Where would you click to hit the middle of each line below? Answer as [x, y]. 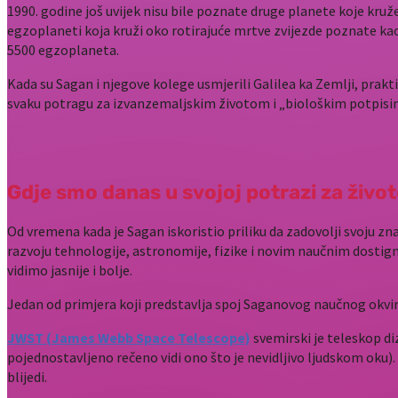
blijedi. [27, 376]
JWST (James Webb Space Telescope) [129, 337]
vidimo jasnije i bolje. [70, 270]
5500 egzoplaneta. [63, 50]
